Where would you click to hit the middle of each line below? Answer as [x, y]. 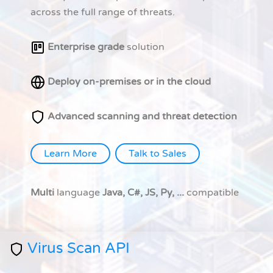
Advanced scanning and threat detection [141, 117]
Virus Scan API [77, 249]
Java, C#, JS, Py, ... [143, 193]
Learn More [70, 154]
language [77, 193]
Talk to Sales [158, 154]
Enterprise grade [85, 47]
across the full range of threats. [103, 12]
